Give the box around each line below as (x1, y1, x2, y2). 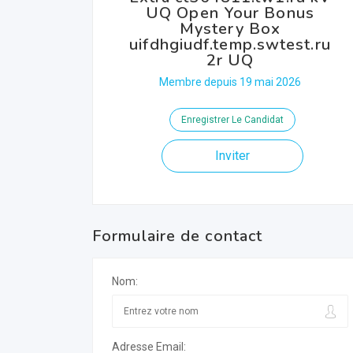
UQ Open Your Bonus (146, 2, 314, 24)
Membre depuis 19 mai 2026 (159, 76, 301, 88)
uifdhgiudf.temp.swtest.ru (129, 34, 331, 55)
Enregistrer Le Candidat (180, 114, 284, 125)
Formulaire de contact (92, 225, 263, 247)
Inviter (214, 148, 250, 163)
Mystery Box (179, 18, 281, 39)
